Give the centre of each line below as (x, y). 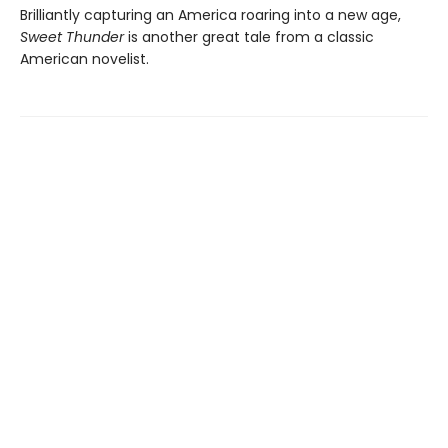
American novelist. (84, 59)
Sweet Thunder (74, 37)
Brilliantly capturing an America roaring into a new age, (210, 15)
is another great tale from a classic (251, 37)
